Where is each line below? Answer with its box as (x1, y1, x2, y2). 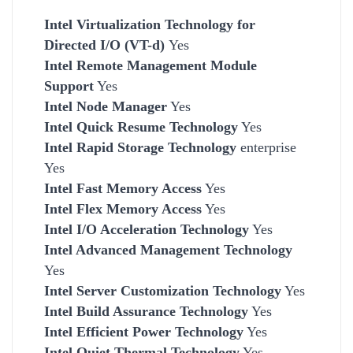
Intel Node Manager (44, 98, 167, 114)
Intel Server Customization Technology (44, 282, 281, 299)
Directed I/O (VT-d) (44, 36, 169, 53)
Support (44, 77, 94, 94)
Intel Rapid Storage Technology (44, 139, 236, 155)
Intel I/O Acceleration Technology (44, 221, 249, 237)
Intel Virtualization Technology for (44, 16, 255, 32)
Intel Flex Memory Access (44, 200, 202, 217)
